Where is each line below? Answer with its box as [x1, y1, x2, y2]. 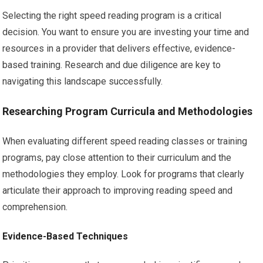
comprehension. [2, 201, 68, 213]
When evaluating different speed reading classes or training [2, 136, 248, 147]
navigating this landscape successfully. [2, 76, 163, 87]
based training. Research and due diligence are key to [2, 59, 221, 71]
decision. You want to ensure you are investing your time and [2, 26, 249, 38]
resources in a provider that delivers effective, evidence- [2, 43, 236, 55]
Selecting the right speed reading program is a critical [2, 10, 222, 22]
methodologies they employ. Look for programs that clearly [2, 168, 245, 180]
